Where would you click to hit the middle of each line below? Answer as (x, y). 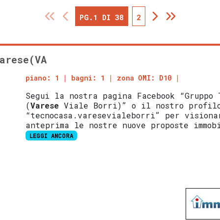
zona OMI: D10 (144, 78)
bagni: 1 (88, 78)
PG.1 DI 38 (101, 17)
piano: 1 (42, 78)
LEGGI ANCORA (52, 136)
